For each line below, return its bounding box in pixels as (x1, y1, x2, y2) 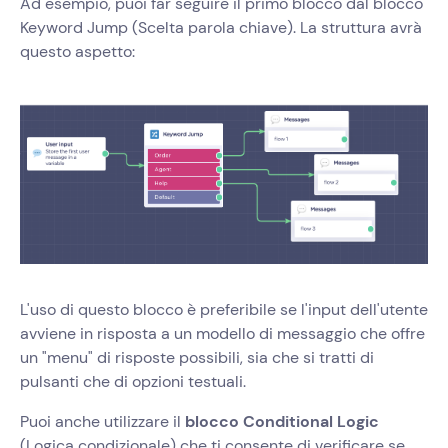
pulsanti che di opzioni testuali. (20, 371, 246, 393)
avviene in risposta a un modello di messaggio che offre (20, 323, 425, 345)
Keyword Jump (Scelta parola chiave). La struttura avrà (20, 17, 422, 39)
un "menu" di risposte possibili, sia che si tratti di (20, 347, 374, 369)
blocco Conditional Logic (185, 411, 379, 433)
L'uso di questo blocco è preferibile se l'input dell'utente (20, 299, 428, 321)
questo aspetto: (20, 41, 135, 63)
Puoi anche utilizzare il (20, 411, 185, 433)
